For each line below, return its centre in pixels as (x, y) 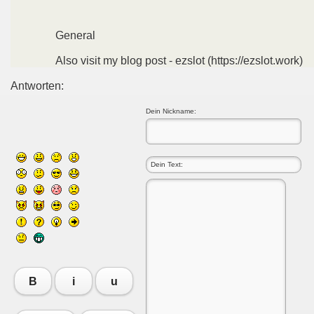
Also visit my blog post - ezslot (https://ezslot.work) (179, 61)
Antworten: (37, 86)
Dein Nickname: (171, 111)
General (75, 35)
